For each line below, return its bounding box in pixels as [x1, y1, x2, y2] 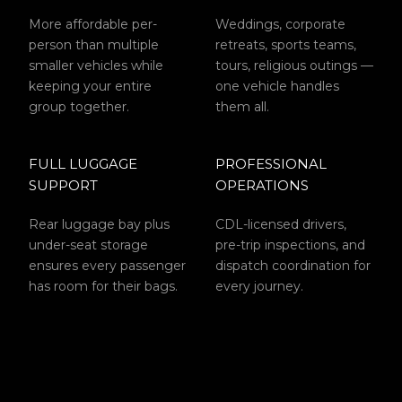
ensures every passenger [29, 258, 186, 274]
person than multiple [29, 37, 159, 53]
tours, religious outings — [215, 57, 373, 74]
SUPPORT [29, 177, 98, 194]
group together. [29, 99, 129, 115]
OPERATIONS [215, 177, 309, 194]
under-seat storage [29, 237, 148, 253]
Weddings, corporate [215, 16, 345, 32]
